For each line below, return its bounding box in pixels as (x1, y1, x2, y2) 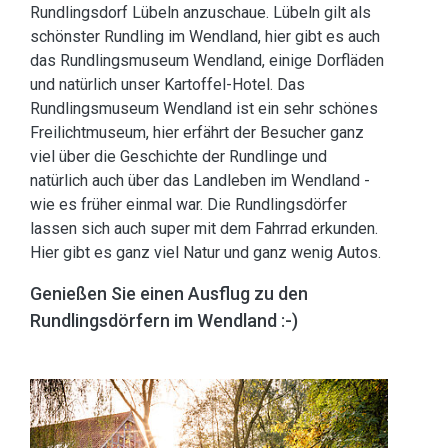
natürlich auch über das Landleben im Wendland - (30, 171, 370, 190)
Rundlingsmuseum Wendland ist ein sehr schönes (30, 99, 378, 118)
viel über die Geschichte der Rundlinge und (30, 147, 327, 166)
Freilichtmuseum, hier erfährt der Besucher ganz (30, 123, 364, 142)
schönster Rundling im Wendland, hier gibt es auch (30, 27, 380, 46)
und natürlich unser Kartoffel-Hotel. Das (30, 75, 305, 94)
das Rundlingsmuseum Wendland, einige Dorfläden (30, 51, 384, 70)
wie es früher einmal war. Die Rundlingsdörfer (30, 195, 347, 214)
